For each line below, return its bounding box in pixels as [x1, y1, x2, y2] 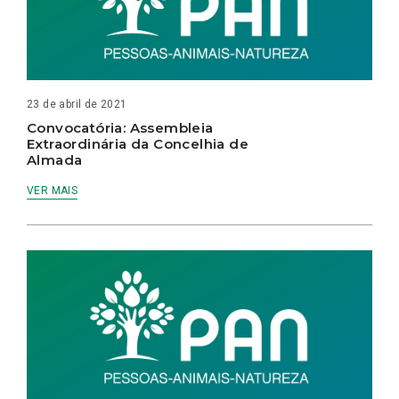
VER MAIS [27, 183, 78, 197]
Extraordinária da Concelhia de [27, 134, 248, 152]
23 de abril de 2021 [27, 97, 127, 110]
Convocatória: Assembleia [27, 118, 214, 136]
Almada [27, 151, 83, 168]
